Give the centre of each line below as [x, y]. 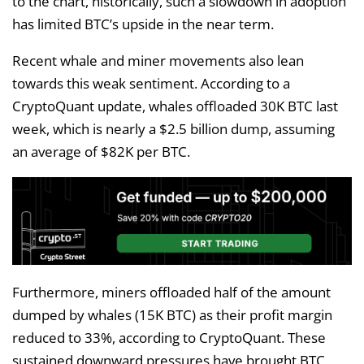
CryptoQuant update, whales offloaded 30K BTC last [175, 106]
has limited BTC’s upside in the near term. [143, 24]
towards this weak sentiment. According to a [151, 84]
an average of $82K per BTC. [101, 152]
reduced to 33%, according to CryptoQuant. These [169, 338]
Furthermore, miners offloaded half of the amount [171, 292]
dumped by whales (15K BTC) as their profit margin [172, 315]
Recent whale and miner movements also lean [158, 61]
